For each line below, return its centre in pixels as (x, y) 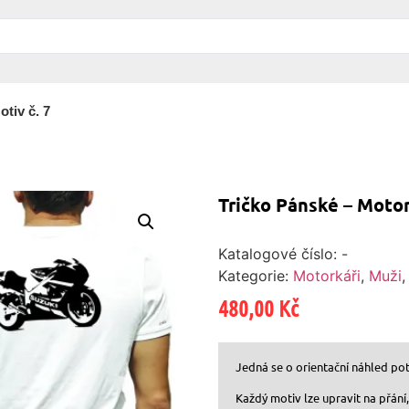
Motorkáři (327, 276)
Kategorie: (256, 276)
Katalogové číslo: (280, 254)
